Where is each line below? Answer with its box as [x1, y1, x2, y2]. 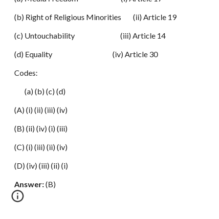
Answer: [14, 179, 44, 189]
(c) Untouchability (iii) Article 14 [14, 31, 166, 40]
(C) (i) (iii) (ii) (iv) [14, 142, 68, 152]
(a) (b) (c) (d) [14, 87, 66, 96]
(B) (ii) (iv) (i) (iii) [14, 124, 68, 133]
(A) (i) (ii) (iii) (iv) [14, 105, 68, 114]
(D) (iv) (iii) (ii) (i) [14, 161, 68, 170]
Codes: [14, 68, 38, 77]
